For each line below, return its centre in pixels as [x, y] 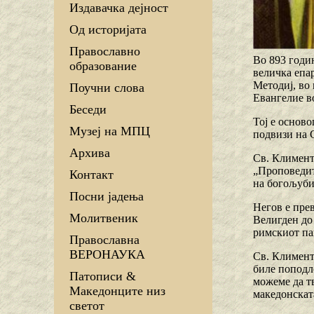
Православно [105, 52]
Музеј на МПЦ [110, 131]
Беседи [88, 110]
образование [103, 66]
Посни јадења [107, 197]
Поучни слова [107, 88]
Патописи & [103, 277]
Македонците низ [117, 291]
